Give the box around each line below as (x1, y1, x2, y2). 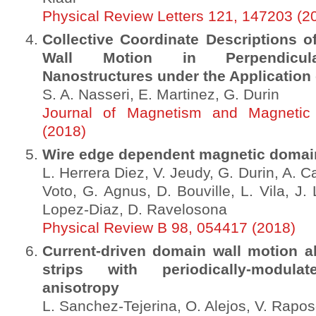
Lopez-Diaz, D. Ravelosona (42, 201, 227, 218)
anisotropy (42, 279, 119, 296)
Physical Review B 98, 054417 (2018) (42, 219, 296, 236)
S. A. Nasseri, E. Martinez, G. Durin (42, 86, 279, 103)
